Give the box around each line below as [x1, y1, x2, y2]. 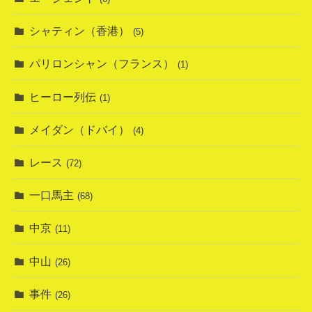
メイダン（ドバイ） [29, 123, 130, 136]
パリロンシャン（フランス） [29, 57, 175, 70]
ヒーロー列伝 [29, 90, 97, 103]
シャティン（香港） [29, 24, 130, 38]
